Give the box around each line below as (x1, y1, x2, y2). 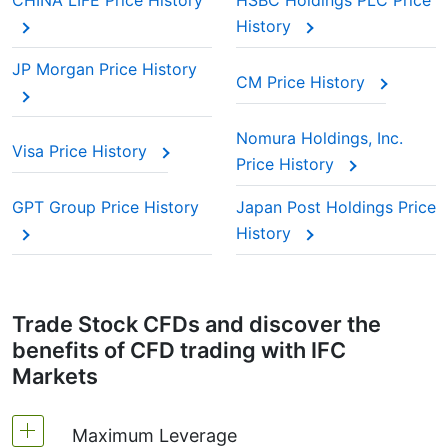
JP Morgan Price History (12, 59, 197, 79)
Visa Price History (12, 141, 152, 161)
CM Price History (236, 72, 370, 92)
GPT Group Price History (12, 197, 199, 217)
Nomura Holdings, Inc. (236, 128, 403, 148)
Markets (12, 363, 98, 389)
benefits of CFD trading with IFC (12, 337, 346, 363)
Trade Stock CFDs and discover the (12, 311, 381, 337)
